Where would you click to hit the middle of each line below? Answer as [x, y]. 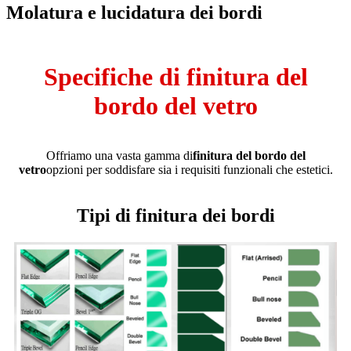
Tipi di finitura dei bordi [175, 215]
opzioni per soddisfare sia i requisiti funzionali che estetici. [189, 169]
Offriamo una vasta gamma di [119, 155]
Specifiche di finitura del [175, 76]
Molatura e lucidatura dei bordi [134, 12]
